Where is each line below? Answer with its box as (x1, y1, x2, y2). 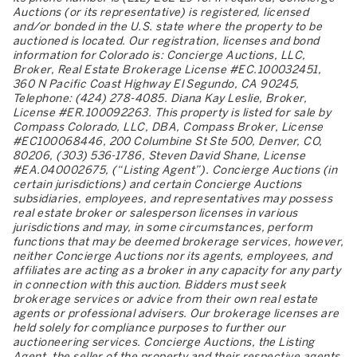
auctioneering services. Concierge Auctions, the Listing (13, 335, 315, 349)
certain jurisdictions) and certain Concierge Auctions (13, 177, 302, 191)
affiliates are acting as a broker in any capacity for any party (13, 263, 341, 277)
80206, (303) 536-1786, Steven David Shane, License (13, 148, 306, 163)
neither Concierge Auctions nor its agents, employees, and (13, 249, 332, 263)
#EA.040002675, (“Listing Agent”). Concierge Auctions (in (13, 163, 338, 177)
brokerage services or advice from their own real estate (13, 292, 318, 306)
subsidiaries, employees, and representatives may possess (13, 191, 333, 206)
